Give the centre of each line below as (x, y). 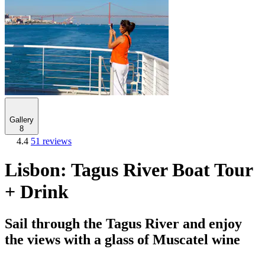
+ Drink (37, 192)
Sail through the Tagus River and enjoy (123, 223)
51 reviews (51, 141)
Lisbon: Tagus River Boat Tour (129, 170)
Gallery (22, 120)
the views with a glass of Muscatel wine (122, 239)
